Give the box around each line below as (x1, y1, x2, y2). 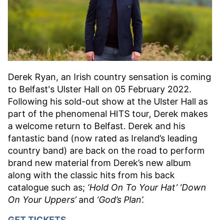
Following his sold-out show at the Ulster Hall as (8, 96, 208, 107)
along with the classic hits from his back (8, 170, 175, 181)
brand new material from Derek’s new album (8, 158, 191, 168)
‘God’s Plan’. (97, 194, 144, 205)
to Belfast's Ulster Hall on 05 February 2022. (8, 84, 192, 95)
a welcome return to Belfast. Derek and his (8, 121, 185, 132)
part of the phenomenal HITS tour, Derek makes (8, 109, 208, 119)
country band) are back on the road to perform (8, 145, 205, 156)
